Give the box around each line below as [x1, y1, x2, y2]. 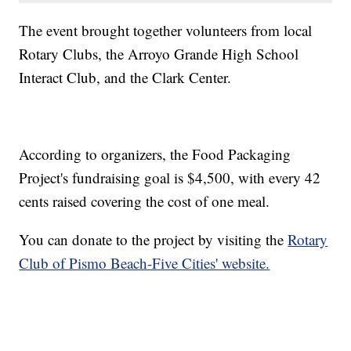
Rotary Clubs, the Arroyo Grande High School [19, 43, 299, 63]
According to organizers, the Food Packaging [19, 143, 291, 164]
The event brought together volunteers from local [19, 20, 313, 40]
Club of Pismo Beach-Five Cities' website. [19, 252, 270, 273]
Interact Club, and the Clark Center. [19, 67, 232, 87]
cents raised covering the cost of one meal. [19, 190, 270, 211]
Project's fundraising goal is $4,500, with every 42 [19, 167, 321, 187]
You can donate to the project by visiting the [19, 229, 288, 249]
